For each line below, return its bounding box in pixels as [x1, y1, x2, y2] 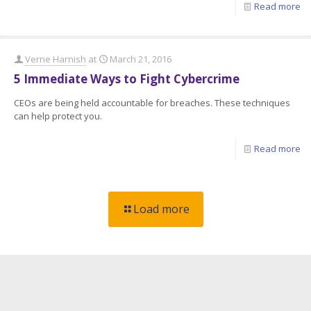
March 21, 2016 [110, 53, 171, 66]
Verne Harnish [25, 53, 86, 66]
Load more [133, 201, 190, 217]
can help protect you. [14, 110, 102, 123]
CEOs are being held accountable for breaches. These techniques [14, 96, 290, 110]
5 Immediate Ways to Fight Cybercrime [14, 71, 239, 87]
